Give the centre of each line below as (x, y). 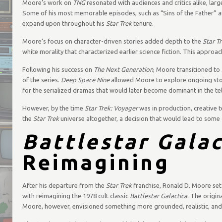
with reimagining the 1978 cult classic (76, 196)
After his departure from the (64, 185)
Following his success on (58, 69)
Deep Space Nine (85, 80)
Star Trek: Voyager (111, 108)
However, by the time (53, 108)
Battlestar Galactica (158, 196)
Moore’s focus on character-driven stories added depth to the (112, 41)
